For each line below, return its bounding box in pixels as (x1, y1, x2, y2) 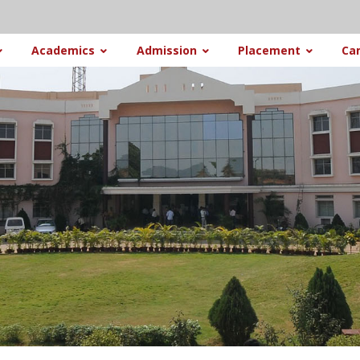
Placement (237, 43, 301, 58)
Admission (136, 43, 197, 58)
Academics (31, 43, 96, 58)
